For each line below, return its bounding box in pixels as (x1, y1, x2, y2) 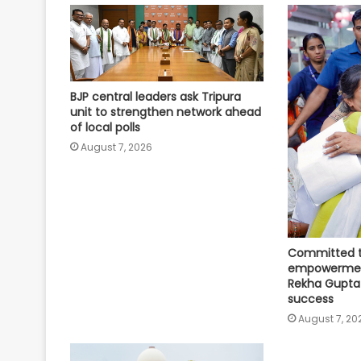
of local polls (70, 119, 140, 136)
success (287, 290, 334, 307)
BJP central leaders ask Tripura (70, 89, 241, 106)
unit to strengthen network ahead (70, 104, 261, 121)
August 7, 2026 (81, 140, 152, 155)
